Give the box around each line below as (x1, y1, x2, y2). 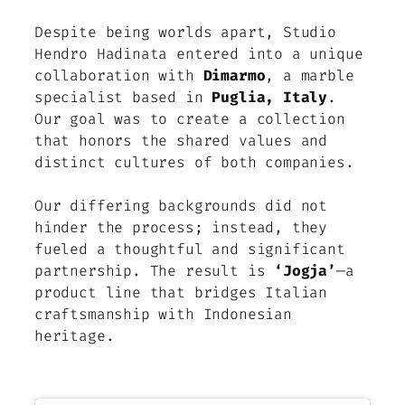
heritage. (34, 325, 115, 345)
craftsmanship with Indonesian (34, 304, 292, 324)
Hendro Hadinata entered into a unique (34, 43, 363, 63)
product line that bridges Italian (34, 282, 328, 302)
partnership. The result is (34, 260, 275, 280)
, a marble (265, 65, 354, 85)
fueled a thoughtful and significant (34, 239, 345, 259)
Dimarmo (202, 65, 266, 85)
